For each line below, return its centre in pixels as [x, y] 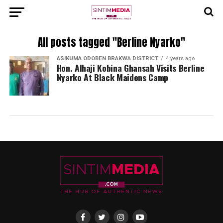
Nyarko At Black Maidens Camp [112, 77]
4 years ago [180, 58]
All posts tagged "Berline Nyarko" [111, 43]
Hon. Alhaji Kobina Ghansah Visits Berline [130, 68]
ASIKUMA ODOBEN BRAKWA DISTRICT [107, 58]
